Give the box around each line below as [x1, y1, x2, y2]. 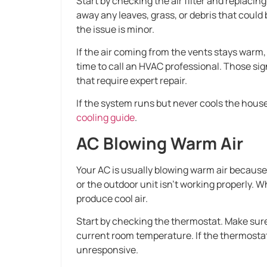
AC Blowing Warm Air [76, 131, 243, 154]
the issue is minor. [76, 22, 154, 36]
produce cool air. [76, 191, 148, 205]
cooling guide [76, 111, 135, 125]
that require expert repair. [76, 73, 187, 87]
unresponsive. [76, 243, 138, 257]
